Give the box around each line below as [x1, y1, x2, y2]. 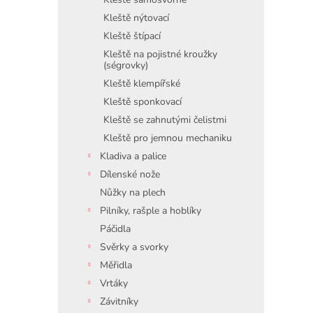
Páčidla [100, 222, 131, 235]
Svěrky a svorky [100, 240, 168, 254]
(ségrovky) [103, 59, 148, 72]
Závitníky [100, 295, 138, 308]
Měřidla [100, 259, 132, 272]
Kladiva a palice [100, 150, 166, 163]
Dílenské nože [100, 168, 160, 181]
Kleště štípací [103, 29, 161, 43]
